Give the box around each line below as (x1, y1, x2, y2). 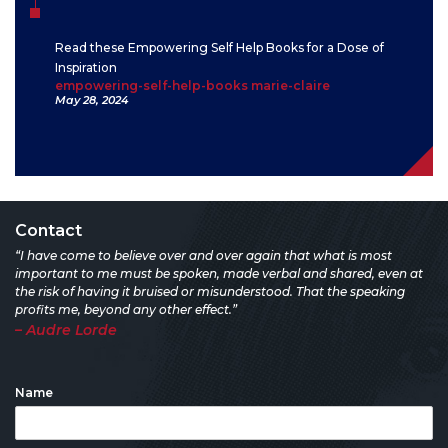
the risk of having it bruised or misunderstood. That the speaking (15, 284, 405, 300)
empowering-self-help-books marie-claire (55, 78, 330, 94)
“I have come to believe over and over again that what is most (15, 248, 392, 264)
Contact (15, 221, 82, 241)
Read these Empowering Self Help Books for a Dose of (55, 40, 384, 56)
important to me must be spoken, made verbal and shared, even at (15, 266, 423, 282)
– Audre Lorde (15, 321, 117, 340)
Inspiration (55, 60, 117, 76)
